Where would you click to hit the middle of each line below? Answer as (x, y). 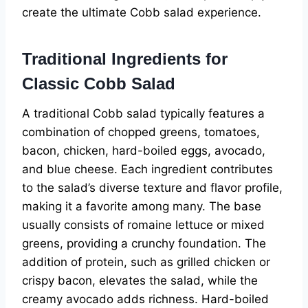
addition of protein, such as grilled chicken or (146, 262)
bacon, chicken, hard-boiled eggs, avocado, (144, 151)
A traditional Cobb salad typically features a (143, 114)
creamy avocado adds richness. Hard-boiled (145, 299)
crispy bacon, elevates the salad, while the (140, 281)
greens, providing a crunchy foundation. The (144, 244)
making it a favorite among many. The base (142, 207)
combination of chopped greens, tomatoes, (141, 132)
